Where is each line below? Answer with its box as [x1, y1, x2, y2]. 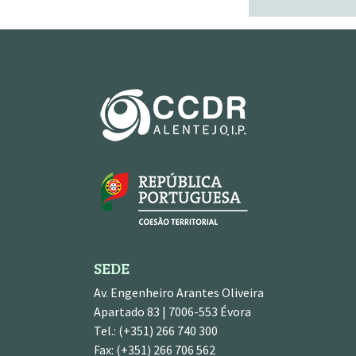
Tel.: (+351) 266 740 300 [94, 323, 218, 339]
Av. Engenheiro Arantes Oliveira [94, 284, 264, 301]
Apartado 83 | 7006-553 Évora [94, 304, 251, 320]
